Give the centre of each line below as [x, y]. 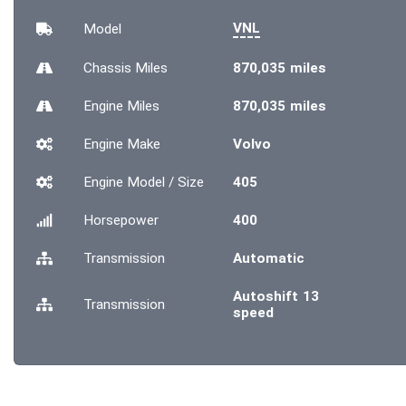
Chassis [109, 68]
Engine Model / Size [143, 182]
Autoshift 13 [275, 296]
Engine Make [121, 144]
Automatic [268, 258]
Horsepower [121, 220]
